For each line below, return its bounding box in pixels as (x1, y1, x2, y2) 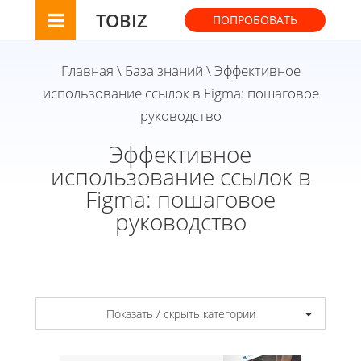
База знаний (124, 61, 203, 80)
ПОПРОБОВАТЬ (213, 12, 297, 27)
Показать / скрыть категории (106, 305, 255, 322)
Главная (60, 61, 114, 80)
